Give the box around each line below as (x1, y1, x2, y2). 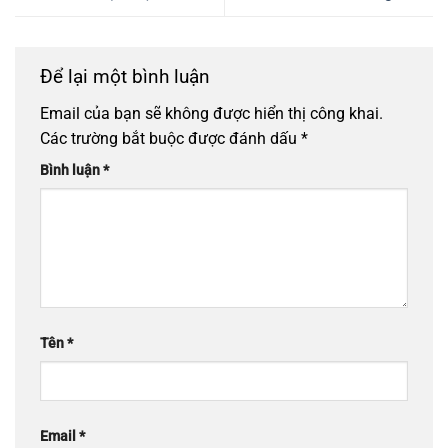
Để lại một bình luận (40, 64, 215, 88)
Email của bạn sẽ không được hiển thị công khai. (40, 104, 383, 124)
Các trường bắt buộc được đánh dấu (40, 129, 301, 149)
